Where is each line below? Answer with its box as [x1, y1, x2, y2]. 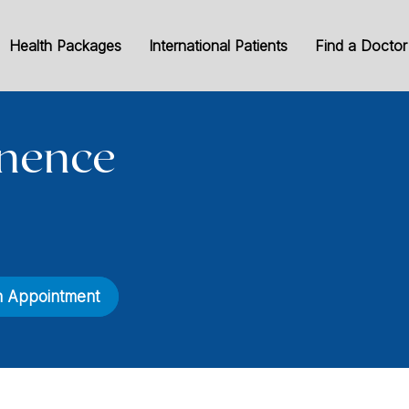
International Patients [148, 37, 288, 55]
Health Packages [8, 37, 121, 55]
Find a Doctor [314, 37, 407, 55]
